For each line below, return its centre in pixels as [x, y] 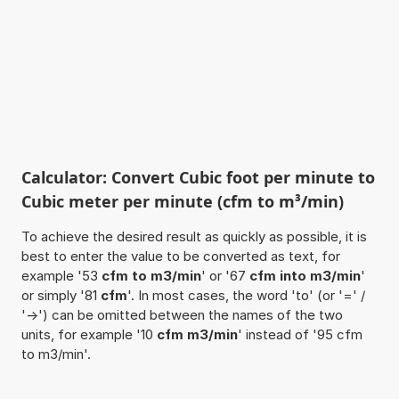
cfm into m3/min [305, 275]
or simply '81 [61, 295]
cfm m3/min [197, 334]
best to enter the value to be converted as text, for [180, 256]
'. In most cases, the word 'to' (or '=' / [246, 295]
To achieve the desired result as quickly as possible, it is [194, 236]
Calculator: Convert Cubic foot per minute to [198, 177]
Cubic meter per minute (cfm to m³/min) [182, 201]
